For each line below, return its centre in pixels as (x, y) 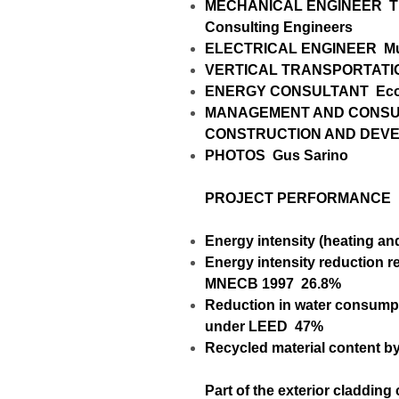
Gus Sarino (310, 155)
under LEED (246, 326)
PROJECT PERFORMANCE (298, 198)
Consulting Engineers (279, 27)
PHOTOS (235, 155)
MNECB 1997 (249, 283)
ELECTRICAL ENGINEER (291, 48)
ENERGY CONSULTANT (287, 91)
